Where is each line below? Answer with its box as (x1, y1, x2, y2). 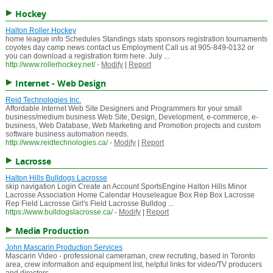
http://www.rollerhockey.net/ (5, 60, 95, 69)
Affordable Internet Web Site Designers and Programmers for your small (5, 104, 242, 113)
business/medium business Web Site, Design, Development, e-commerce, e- (5, 113, 258, 122)
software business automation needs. (5, 130, 129, 139)
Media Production (15, 225, 90, 237)
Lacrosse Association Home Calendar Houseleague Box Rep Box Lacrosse (5, 191, 255, 200)
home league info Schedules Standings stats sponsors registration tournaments (5, 35, 268, 44)
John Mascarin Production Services (5, 243, 122, 252)
